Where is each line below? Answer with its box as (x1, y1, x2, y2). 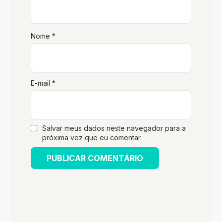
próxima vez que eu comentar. (42, 133, 142, 142)
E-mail (31, 78, 52, 87)
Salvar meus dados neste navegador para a (42, 123, 186, 132)
